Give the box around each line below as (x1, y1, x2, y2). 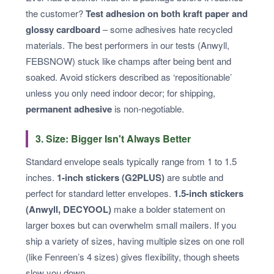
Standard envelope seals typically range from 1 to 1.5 (26, 154, 237, 168)
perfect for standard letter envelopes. (26, 186, 174, 199)
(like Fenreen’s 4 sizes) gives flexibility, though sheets (26, 250, 240, 263)
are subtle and (165, 170, 223, 183)
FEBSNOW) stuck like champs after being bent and (26, 54, 231, 67)
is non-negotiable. (112, 102, 184, 115)
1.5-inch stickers (174, 186, 243, 200)
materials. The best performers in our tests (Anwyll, (26, 38, 229, 51)
